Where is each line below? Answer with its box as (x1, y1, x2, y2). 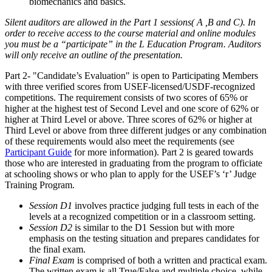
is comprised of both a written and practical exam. (75, 255, 267, 266)
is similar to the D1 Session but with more (72, 222, 234, 233)
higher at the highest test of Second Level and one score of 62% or (5, 103, 259, 114)
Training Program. (5, 180, 75, 191)
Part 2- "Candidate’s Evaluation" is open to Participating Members (5, 70, 258, 81)
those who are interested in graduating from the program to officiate (5, 158, 262, 169)
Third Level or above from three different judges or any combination (5, 125, 267, 136)
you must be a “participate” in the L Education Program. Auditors (5, 39, 261, 50)
